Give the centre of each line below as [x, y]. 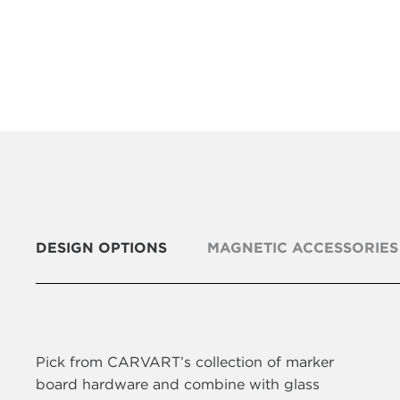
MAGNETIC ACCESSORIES [303, 247]
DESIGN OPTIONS [101, 247]
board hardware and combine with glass [178, 385]
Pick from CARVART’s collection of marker [185, 362]
